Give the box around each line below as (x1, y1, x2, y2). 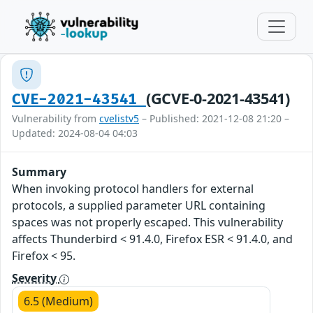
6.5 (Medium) (24, 293, 93, 309)
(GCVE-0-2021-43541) (145, 88, 290, 108)
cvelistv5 (99, 112, 139, 125)
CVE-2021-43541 (12, 91, 146, 108)
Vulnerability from (12, 112, 99, 125)
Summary (12, 164, 66, 180)
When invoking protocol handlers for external (12, 181, 254, 196)
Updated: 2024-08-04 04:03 (12, 126, 138, 140)
